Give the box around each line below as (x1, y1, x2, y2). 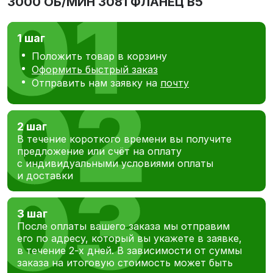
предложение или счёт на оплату (17, 145, 182, 158)
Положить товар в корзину (32, 50, 167, 63)
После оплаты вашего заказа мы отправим (17, 220, 230, 233)
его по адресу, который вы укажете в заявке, (17, 232, 242, 245)
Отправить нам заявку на (32, 77, 160, 90)
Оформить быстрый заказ (32, 63, 158, 76)
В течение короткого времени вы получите (17, 133, 232, 146)
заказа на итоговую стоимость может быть (17, 257, 233, 269)
